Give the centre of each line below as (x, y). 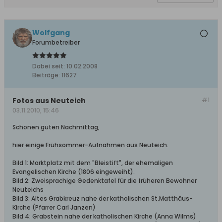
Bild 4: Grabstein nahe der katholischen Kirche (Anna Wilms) (104, 216)
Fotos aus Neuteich (49, 101)
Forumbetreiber (56, 42)
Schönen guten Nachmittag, (56, 127)
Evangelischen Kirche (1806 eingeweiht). (74, 172)
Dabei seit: (49, 66)
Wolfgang (51, 33)
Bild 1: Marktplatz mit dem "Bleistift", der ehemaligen (93, 163)
